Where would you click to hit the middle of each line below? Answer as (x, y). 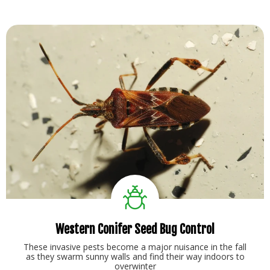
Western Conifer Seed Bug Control (135, 229)
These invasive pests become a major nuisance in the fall (135, 246)
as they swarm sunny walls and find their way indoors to (135, 256)
